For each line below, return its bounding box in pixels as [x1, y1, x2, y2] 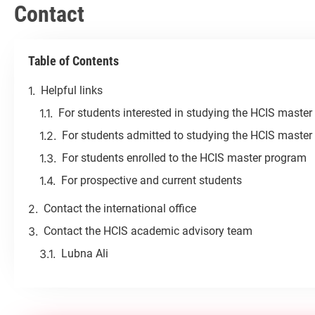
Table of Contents [28, 53, 119, 69]
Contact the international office [44, 202, 196, 216]
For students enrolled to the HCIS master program [62, 151, 307, 165]
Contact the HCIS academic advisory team [44, 224, 252, 238]
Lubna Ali [61, 247, 108, 261]
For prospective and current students [61, 174, 242, 188]
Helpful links [41, 84, 103, 98]
